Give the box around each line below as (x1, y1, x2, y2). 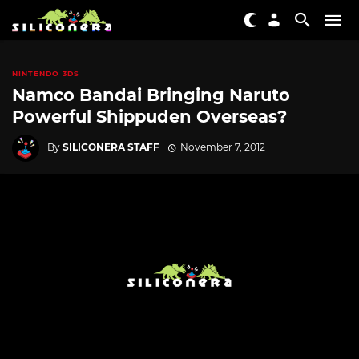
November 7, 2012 (179, 140, 265, 153)
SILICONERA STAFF (63, 140, 159, 153)
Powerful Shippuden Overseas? (12, 107, 287, 127)
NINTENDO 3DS (12, 69, 79, 78)
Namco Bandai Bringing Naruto (12, 85, 290, 106)
